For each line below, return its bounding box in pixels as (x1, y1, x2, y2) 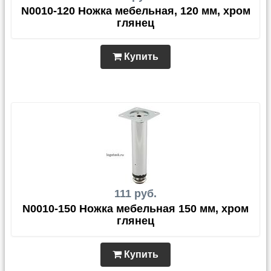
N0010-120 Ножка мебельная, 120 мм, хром (21, 5, 250, 18)
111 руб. (114, 188, 157, 200)
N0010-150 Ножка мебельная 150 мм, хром (22, 203, 249, 215)
